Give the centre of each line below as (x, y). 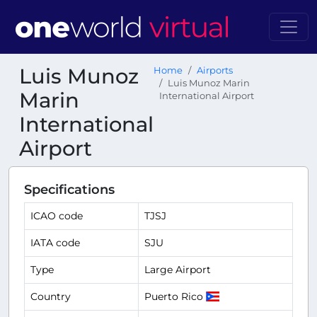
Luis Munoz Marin (209, 83)
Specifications (69, 189)
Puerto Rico (175, 296)
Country (51, 296)
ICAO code (57, 216)
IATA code (55, 243)
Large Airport (178, 270)
